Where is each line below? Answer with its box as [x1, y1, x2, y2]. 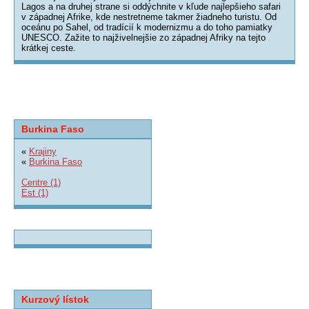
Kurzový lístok [21, 294, 89, 305]
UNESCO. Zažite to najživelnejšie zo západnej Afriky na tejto [21, 32, 266, 43]
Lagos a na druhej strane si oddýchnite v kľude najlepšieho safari [21, 1, 281, 12]
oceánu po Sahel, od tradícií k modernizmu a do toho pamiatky [21, 22, 272, 32]
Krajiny [29, 146, 57, 157]
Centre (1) [21, 177, 61, 188]
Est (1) [21, 188, 48, 198]
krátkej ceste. [21, 43, 76, 53]
